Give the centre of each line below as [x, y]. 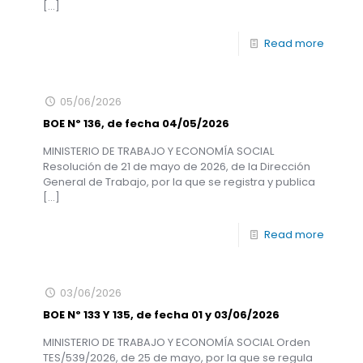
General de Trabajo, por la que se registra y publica [179, 182]
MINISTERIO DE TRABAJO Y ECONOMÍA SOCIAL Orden [177, 342]
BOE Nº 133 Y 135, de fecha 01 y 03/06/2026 [161, 315]
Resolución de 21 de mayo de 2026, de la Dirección [177, 167]
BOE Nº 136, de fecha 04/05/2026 [136, 124]
